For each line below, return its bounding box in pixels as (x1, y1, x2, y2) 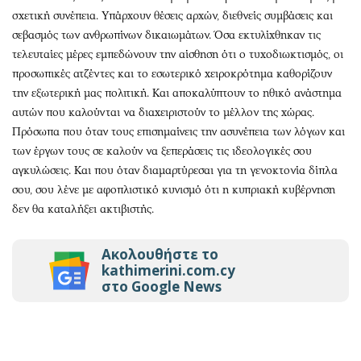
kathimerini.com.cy (102, 261, 235, 280)
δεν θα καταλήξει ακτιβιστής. (12, 202, 154, 216)
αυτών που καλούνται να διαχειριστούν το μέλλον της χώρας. (12, 106, 314, 119)
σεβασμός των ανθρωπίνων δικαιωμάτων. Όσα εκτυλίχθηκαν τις (12, 28, 321, 42)
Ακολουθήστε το (102, 245, 218, 263)
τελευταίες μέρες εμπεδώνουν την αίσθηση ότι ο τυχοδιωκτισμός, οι (12, 48, 343, 61)
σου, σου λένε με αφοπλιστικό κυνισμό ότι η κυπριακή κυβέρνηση (12, 183, 335, 197)
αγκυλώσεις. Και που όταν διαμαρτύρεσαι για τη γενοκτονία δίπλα (12, 164, 338, 177)
